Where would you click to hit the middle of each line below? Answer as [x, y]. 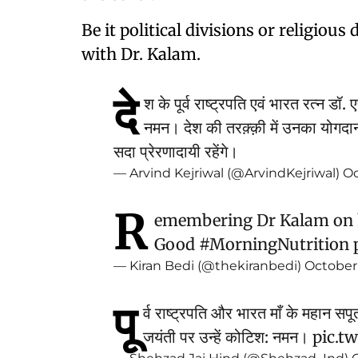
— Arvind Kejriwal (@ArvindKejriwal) [228, 173]
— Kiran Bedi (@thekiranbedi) [209, 266]
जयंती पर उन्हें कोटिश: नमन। [228, 337]
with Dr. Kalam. [141, 54]
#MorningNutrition [274, 244]
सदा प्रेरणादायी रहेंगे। [176, 151]
